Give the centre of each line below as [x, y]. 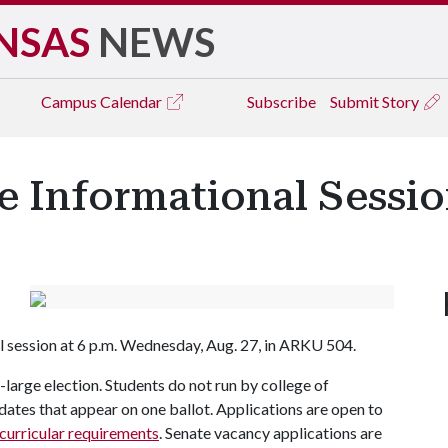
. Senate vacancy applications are [270, 432]
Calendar [132, 101]
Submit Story [376, 101]
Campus [70, 101]
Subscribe [281, 101]
